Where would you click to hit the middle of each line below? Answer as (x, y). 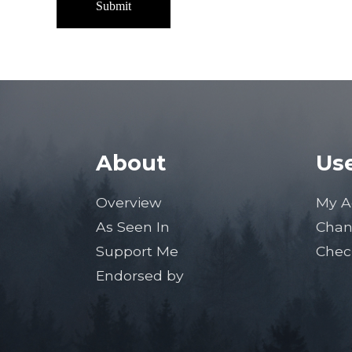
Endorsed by (140, 275)
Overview (128, 202)
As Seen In (133, 226)
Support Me (137, 251)
